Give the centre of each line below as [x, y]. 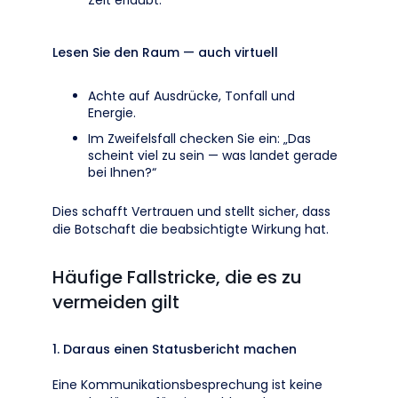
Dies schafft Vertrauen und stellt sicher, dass [191, 211]
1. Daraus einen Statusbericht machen [175, 349]
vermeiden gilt [116, 302]
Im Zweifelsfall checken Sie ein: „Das [199, 139]
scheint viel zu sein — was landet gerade [213, 155]
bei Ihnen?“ [122, 172]
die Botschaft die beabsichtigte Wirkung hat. [191, 229]
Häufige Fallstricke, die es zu [177, 277]
